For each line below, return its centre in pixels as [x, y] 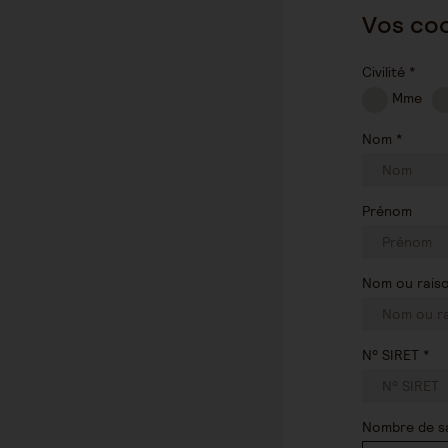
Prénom [387, 211]
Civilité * [389, 72]
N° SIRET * [396, 355]
